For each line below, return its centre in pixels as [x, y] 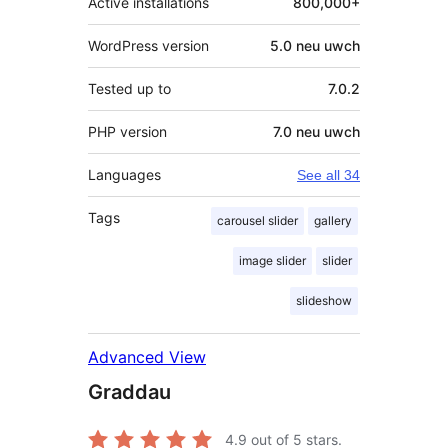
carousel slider [257, 220]
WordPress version [148, 45]
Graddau [129, 391]
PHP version [127, 131]
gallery [333, 220]
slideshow [324, 300]
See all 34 [328, 174]
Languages [124, 174]
